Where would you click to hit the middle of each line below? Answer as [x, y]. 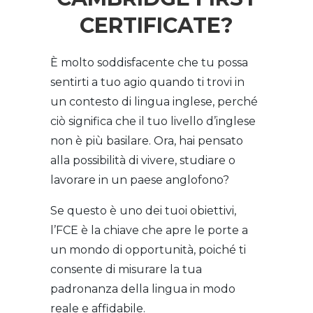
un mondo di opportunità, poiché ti [148, 250]
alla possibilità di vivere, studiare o [143, 160]
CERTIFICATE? [156, 26]
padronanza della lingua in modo [143, 289]
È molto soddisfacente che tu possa [150, 63]
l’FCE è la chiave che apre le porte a [150, 230]
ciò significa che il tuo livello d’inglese [153, 121]
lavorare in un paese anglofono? [140, 180]
